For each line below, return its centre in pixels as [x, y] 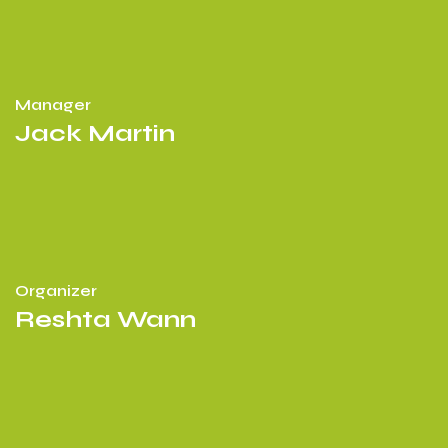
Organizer [56, 290]
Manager [53, 104]
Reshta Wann [105, 319]
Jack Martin [95, 133]
